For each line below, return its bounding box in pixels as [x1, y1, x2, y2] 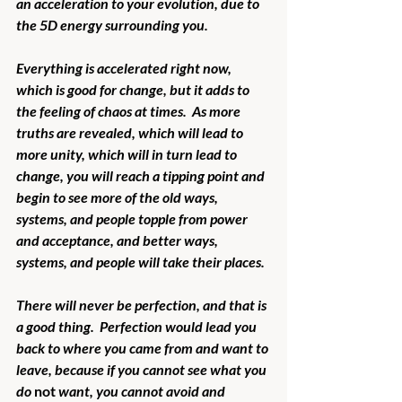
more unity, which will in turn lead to [16, 144, 240, 162]
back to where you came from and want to [16, 338, 271, 356]
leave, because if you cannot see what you [16, 360, 269, 378]
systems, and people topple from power [16, 209, 250, 227]
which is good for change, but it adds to [16, 80, 252, 98]
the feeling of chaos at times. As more [16, 101, 243, 119]
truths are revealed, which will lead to [16, 123, 246, 141]
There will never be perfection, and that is [16, 295, 269, 313]
